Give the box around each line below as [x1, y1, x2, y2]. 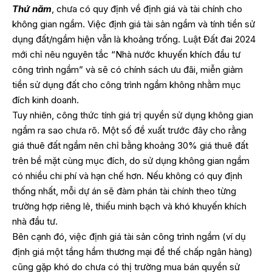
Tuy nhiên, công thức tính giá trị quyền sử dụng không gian [12, 109, 253, 121]
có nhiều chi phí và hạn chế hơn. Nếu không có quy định [12, 170, 242, 182]
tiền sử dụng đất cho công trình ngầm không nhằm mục [12, 79, 241, 91]
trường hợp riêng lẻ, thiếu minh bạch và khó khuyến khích [12, 200, 246, 212]
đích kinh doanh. [12, 94, 79, 106]
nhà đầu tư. [12, 216, 58, 228]
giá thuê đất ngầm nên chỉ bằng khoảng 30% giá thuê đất [12, 140, 248, 152]
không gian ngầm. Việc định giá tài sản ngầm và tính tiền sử [12, 18, 255, 30]
